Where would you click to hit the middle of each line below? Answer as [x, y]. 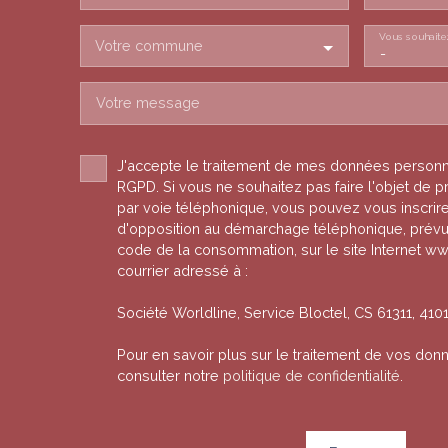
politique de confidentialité [311, 376]
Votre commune [149, 46]
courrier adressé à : [182, 271]
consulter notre [170, 376]
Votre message [148, 103]
